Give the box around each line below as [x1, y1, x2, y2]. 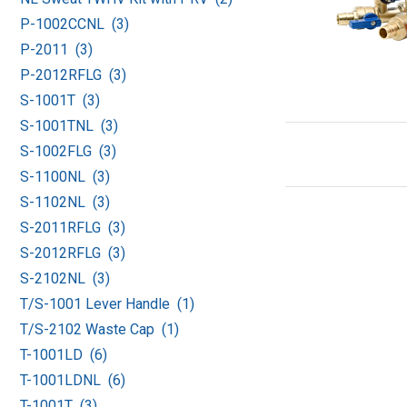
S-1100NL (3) [20, 168, 110, 186]
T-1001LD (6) [20, 346, 107, 364]
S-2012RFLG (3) [20, 244, 125, 263]
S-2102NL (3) [20, 270, 110, 288]
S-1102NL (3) [20, 194, 110, 212]
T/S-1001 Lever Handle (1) [20, 295, 194, 313]
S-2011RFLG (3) [20, 219, 125, 237]
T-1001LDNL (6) [20, 372, 125, 390]
